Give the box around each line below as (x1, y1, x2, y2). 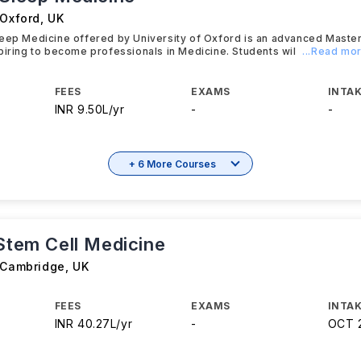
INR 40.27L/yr (54, 317, 133, 330)
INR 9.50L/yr (54, 102, 125, 116)
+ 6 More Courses (129, 157, 216, 170)
